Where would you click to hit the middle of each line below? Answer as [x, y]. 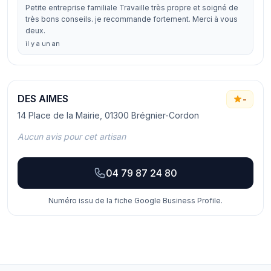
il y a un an [43, 44]
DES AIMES [43, 99]
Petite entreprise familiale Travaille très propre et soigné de [132, 8]
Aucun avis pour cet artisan [72, 136]
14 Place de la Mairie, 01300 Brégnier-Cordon [108, 115]
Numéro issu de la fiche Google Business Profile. [135, 201]
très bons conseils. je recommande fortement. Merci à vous [132, 19]
